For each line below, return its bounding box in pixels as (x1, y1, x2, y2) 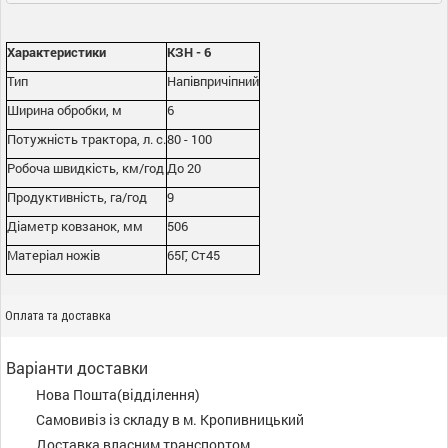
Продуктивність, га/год (7, 188, 147, 206)
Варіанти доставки (6, 357, 148, 378)
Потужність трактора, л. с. (7, 130, 166, 148)
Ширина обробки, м (7, 101, 122, 119)
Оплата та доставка (5, 308, 111, 323)
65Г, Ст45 (167, 246, 220, 264)
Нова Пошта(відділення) (36, 385, 200, 404)
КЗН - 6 (167, 43, 211, 61)
